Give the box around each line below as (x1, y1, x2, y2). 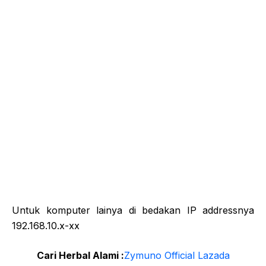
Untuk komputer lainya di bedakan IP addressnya (12, 204, 254, 216)
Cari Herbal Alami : (36, 249, 124, 261)
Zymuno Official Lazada (123, 249, 230, 261)
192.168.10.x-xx (12, 220, 80, 232)
